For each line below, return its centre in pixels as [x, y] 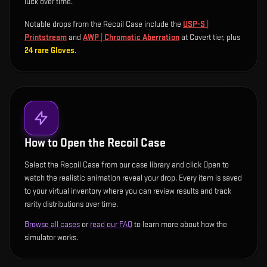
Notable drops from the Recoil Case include [97, 24]
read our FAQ [111, 224]
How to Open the [66, 143]
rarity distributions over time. [71, 204]
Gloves [63, 50]
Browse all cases [52, 224]
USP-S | [196, 24]
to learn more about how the [180, 224]
